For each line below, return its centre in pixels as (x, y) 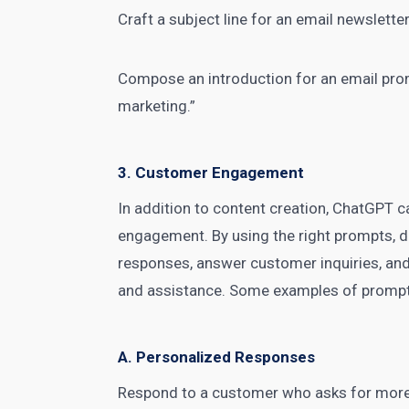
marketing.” (157, 106)
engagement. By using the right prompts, (259, 236)
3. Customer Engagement (211, 173)
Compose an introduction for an (230, 79)
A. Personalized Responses (217, 357)
